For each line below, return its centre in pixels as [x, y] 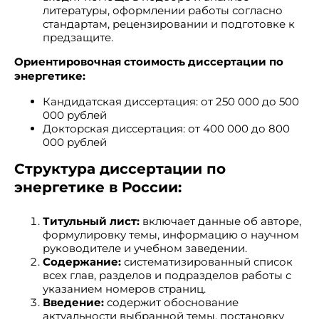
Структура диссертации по [120, 169]
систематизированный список [207, 262]
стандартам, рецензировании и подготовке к [169, 24]
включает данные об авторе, [220, 221]
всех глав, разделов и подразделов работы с [167, 275]
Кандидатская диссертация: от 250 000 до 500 [171, 101]
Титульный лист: [91, 221]
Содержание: [82, 262]
